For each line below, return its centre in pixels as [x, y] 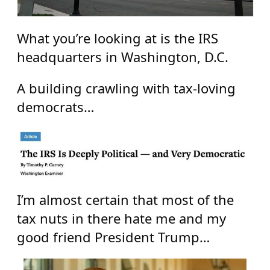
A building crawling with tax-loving [126, 88]
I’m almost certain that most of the [125, 199]
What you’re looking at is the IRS [117, 38]
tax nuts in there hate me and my [121, 218]
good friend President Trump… [113, 237]
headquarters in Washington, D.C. [122, 57]
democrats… [55, 106]
